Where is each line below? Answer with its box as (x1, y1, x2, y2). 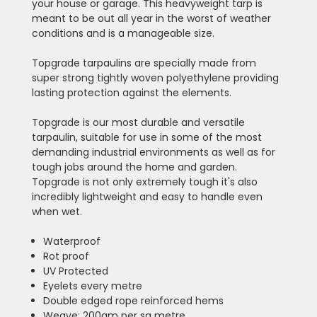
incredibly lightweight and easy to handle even (31, 189, 263, 204)
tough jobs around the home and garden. (31, 159, 237, 174)
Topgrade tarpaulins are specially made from (31, 55, 256, 70)
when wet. (31, 204, 82, 219)
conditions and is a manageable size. (31, 25, 214, 40)
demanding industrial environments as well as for (31, 144, 275, 159)
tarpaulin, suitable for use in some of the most (31, 129, 262, 144)
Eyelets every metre (42, 278, 142, 293)
